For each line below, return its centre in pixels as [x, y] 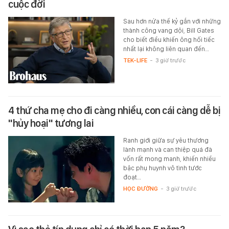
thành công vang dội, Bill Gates [168, 31]
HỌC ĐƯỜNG [140, 189]
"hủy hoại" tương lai [51, 123]
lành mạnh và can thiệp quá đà [167, 150]
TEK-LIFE [135, 61]
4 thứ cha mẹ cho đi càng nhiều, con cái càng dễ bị [114, 111]
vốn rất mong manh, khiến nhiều [169, 159]
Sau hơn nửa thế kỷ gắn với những [172, 21]
